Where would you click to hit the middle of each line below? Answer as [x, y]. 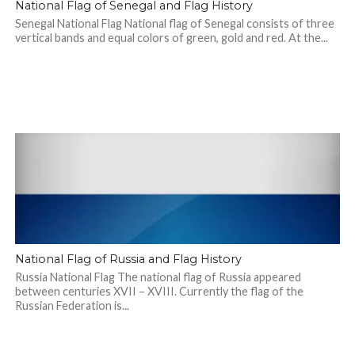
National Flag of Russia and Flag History [128, 259]
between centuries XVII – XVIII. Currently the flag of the [159, 291]
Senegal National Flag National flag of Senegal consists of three [174, 23]
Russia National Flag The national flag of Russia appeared [158, 277]
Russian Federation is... [72, 305]
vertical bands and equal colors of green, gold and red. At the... [171, 38]
